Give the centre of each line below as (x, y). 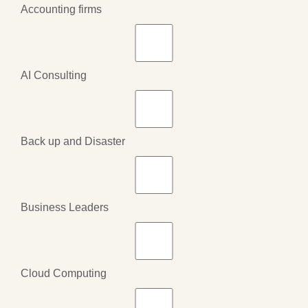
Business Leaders (65, 207)
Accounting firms (61, 9)
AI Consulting (54, 75)
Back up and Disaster (73, 141)
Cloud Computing (64, 273)
